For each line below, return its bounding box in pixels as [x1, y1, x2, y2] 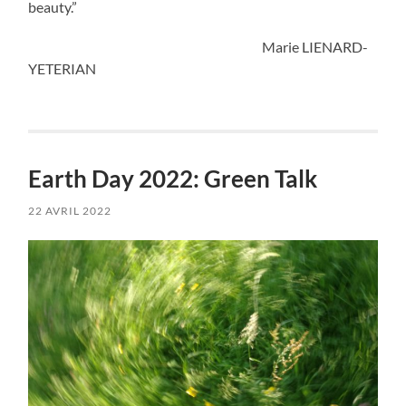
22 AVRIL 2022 [28, 204, 112, 218]
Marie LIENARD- [28, 38, 369, 56]
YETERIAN [28, 60, 97, 78]
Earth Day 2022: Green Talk [28, 164, 318, 194]
